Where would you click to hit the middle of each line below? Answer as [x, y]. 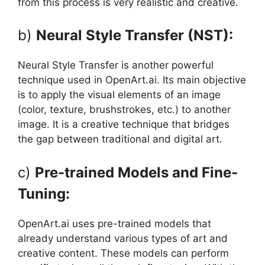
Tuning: [44, 193]
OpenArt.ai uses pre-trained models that [114, 223]
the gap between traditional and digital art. [120, 139]
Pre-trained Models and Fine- [136, 172]
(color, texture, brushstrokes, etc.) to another [124, 110]
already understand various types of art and [123, 238]
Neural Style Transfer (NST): [135, 35]
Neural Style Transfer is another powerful [116, 65]
